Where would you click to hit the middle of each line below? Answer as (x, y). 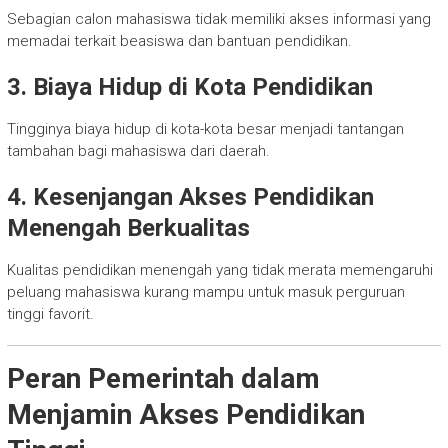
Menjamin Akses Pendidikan (185, 415)
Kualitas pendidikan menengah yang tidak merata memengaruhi (219, 270)
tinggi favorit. (50, 314)
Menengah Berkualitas (128, 228)
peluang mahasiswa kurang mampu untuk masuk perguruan (205, 292)
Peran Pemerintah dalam (163, 379)
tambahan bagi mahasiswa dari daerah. (138, 151)
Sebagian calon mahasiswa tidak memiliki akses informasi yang (218, 19)
